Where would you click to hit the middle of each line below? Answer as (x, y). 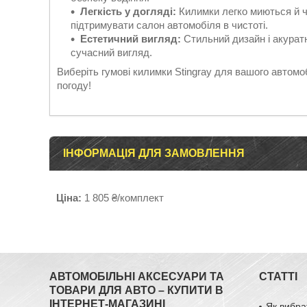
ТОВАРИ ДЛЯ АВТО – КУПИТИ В (137, 290)
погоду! (74, 85)
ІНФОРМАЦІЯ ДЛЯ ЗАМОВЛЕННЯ (154, 153)
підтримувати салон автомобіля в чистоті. (169, 25)
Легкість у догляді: (128, 11)
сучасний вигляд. (111, 52)
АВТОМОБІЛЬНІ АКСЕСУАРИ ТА (137, 277)
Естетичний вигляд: (131, 39)
